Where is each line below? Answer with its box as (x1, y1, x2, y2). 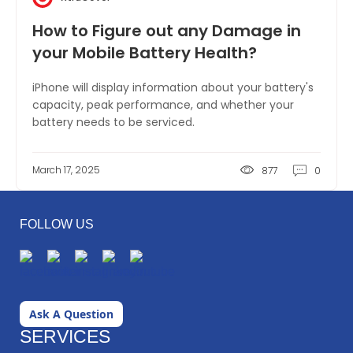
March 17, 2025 (32, 163, 100, 176)
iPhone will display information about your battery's (32, 80, 314, 95)
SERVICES (20, 326, 110, 347)
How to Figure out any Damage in (32, 20, 301, 42)
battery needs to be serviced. (32, 114, 195, 130)
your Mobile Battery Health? (32, 42, 257, 64)
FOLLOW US (20, 217, 94, 231)
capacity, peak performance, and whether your (32, 97, 294, 113)
